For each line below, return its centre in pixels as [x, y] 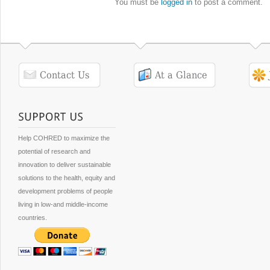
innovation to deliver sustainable [65, 164]
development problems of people [66, 191]
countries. [33, 217]
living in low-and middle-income [63, 204]
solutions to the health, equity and [67, 177]
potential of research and [55, 151]
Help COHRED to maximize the [64, 138]
